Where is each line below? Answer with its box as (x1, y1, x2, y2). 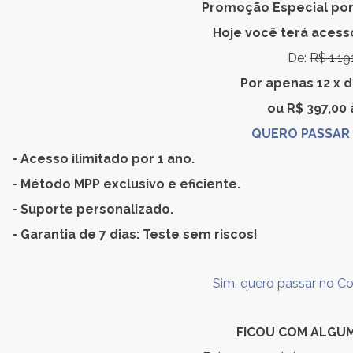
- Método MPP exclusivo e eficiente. (12, 176, 240, 191)
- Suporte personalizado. (12, 202, 173, 217)
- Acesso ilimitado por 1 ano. (12, 151, 195, 166)
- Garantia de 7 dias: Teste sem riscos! (12, 227, 258, 242)
